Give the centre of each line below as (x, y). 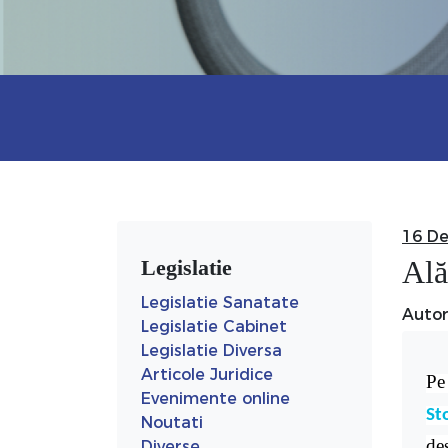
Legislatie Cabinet (214, 326)
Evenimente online (215, 398)
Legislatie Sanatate (220, 302)
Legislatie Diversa (211, 350)
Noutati (172, 422)
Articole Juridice (207, 374)
